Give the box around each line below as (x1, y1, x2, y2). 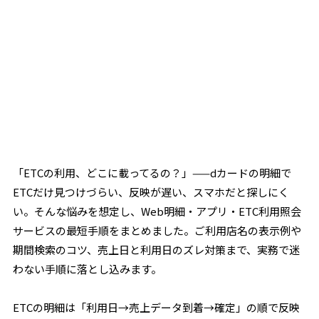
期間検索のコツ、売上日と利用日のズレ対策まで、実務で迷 (13, 242, 300, 257)
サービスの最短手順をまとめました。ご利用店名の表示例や (13, 223, 302, 238)
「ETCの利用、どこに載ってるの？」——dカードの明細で (13, 165, 292, 180)
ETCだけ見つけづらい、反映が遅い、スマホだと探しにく (13, 184, 290, 199)
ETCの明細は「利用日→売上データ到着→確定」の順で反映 (13, 300, 300, 315)
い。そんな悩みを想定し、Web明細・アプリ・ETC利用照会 (13, 204, 302, 219)
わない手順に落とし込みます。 (13, 261, 162, 276)
